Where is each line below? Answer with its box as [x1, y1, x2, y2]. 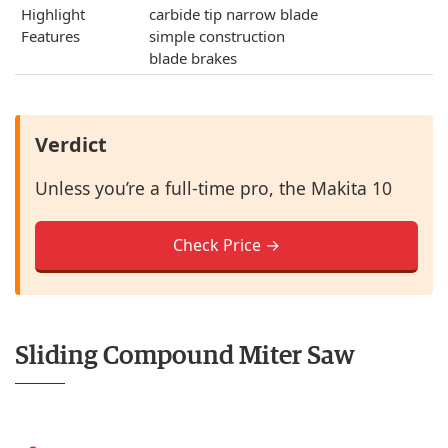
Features [21, 26, 80, 47]
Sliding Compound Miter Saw [15, 343, 355, 370]
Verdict [35, 131, 107, 159]
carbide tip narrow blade [149, 4, 318, 25]
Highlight [21, 4, 85, 25]
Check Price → [173, 234, 280, 257]
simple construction [149, 26, 285, 47]
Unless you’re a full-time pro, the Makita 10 [35, 176, 392, 201]
